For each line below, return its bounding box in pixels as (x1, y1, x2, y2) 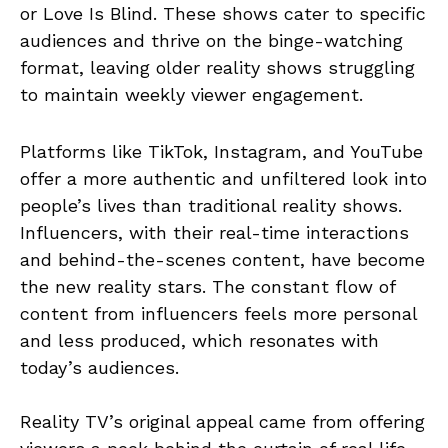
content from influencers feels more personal (20, 302, 417, 324)
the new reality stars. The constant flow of (20, 275, 395, 297)
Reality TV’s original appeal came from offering (20, 410, 425, 432)
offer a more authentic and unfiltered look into (20, 167, 427, 189)
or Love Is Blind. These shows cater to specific (20, 2, 426, 24)
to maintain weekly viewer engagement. (20, 83, 363, 105)
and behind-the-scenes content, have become (20, 248, 425, 270)
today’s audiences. (20, 356, 179, 378)
